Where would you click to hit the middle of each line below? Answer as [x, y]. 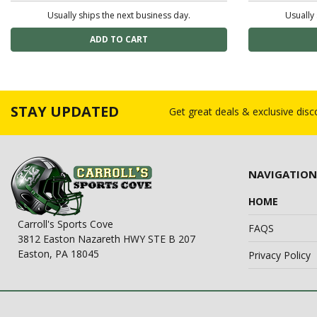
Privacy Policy [279, 255]
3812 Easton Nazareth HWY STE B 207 [106, 239]
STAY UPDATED [65, 112]
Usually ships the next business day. [119, 16]
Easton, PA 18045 [58, 254]
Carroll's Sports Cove [65, 224]
